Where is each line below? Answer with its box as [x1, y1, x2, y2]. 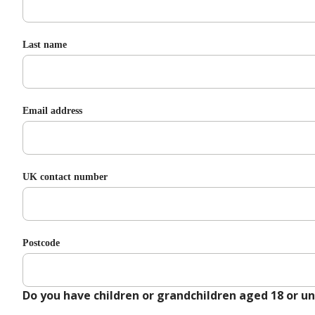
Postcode [22, 238, 60, 248]
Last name [22, 39, 67, 50]
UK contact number [22, 172, 108, 182]
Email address [22, 105, 82, 116]
